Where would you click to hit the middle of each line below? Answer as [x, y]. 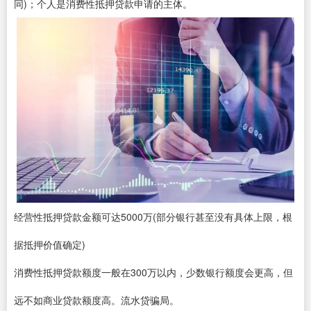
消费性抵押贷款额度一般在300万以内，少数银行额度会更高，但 [153, 272]
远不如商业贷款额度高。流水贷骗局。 [96, 300]
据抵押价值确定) [50, 244]
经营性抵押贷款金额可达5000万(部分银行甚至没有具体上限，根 [153, 216]
